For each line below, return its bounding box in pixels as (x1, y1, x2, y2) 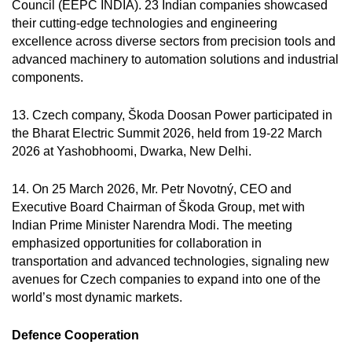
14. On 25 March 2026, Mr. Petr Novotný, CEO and (12, 182, 291, 196)
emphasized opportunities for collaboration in (12, 236, 262, 250)
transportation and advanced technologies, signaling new (12, 255, 329, 268)
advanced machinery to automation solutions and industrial (12, 53, 339, 66)
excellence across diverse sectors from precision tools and (12, 35, 335, 48)
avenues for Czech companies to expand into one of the (12, 273, 321, 286)
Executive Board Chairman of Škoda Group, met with (12, 200, 305, 214)
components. (12, 71, 83, 84)
